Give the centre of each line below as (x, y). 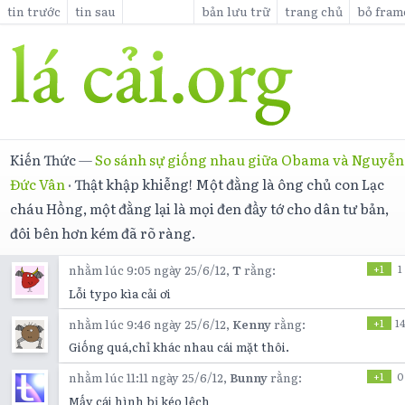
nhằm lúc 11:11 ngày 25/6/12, (150, 378)
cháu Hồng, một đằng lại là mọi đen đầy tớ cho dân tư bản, (200, 208)
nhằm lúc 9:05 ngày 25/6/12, (151, 270)
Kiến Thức (43, 159)
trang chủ (313, 11)
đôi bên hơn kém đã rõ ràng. (104, 232)
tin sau (95, 11)
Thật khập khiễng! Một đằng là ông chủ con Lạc (230, 184)
